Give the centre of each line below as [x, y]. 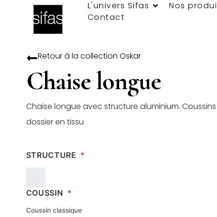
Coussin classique [54, 210]
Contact [106, 17]
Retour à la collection [78, 56]
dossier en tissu [55, 122]
